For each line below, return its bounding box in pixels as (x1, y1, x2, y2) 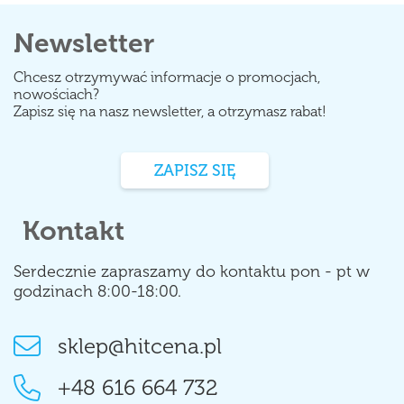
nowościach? (14, 86, 99, 104)
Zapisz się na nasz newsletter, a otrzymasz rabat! (14, 103, 326, 121)
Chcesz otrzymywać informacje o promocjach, (14, 69, 320, 87)
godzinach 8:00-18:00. (14, 281, 181, 302)
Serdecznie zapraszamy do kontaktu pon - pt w (14, 262, 370, 282)
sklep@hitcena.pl (58, 333, 222, 360)
